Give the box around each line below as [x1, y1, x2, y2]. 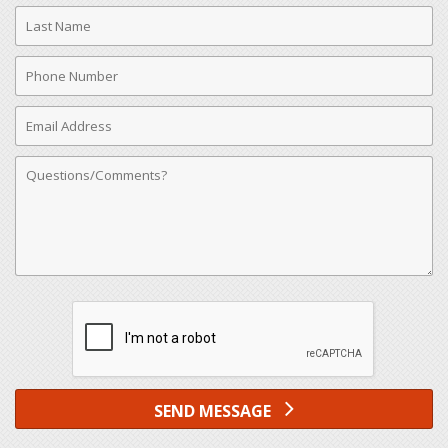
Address [15, 123, 75, 146]
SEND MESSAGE [154, 400, 275, 423]
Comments [15, 151, 96, 174]
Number [15, 73, 78, 96]
